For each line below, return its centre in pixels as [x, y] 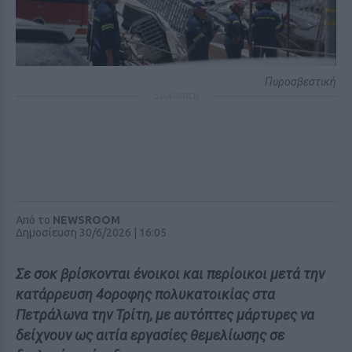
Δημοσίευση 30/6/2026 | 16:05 [91, 233]
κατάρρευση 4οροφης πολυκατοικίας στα [145, 294]
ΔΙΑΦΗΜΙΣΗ [176, 96]
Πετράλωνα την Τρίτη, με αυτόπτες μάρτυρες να [165, 315]
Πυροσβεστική [301, 82]
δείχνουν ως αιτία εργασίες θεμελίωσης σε [150, 335]
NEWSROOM [86, 220]
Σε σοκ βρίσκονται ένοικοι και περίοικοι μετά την [170, 274]
